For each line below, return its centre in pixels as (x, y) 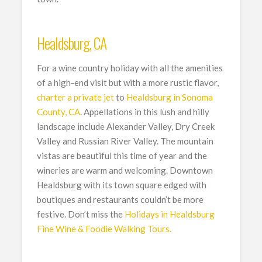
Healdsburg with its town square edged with (122, 185)
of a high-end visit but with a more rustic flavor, (128, 83)
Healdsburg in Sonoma (170, 97)
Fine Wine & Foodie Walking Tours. (104, 229)
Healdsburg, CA (72, 43)
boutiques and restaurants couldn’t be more (120, 200)
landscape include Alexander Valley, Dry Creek (126, 127)
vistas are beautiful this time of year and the (122, 156)
